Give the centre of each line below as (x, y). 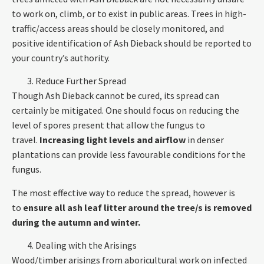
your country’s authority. (61, 57)
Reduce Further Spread (81, 81)
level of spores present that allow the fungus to (108, 125)
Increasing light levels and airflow (113, 140)
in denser (205, 140)
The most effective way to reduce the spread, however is (123, 192)
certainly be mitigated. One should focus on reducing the (126, 110)
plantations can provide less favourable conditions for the (129, 155)
